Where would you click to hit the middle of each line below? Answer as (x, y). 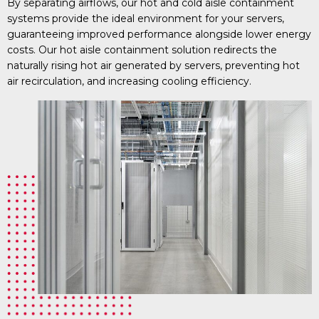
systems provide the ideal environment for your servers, (146, 18)
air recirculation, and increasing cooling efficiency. (129, 81)
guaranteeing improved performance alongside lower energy (159, 34)
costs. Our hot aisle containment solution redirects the (142, 49)
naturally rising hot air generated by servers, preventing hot (153, 65)
